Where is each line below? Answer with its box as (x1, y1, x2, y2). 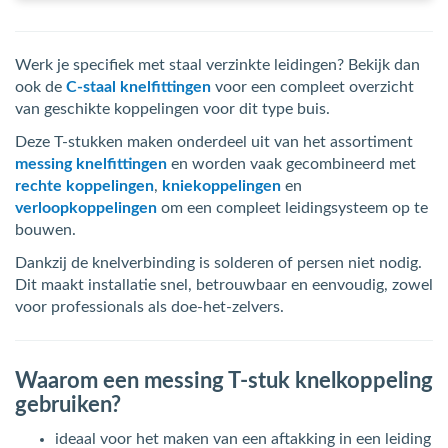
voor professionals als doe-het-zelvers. (15, 299, 284, 315)
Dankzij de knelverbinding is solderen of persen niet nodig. (15, 255, 422, 271)
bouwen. (15, 222, 76, 238)
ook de (15, 79, 66, 95)
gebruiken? (15, 394, 121, 416)
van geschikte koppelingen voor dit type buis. (15, 101, 330, 117)
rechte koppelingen (15, 178, 154, 194)
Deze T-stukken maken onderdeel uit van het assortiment (15, 134, 413, 150)
